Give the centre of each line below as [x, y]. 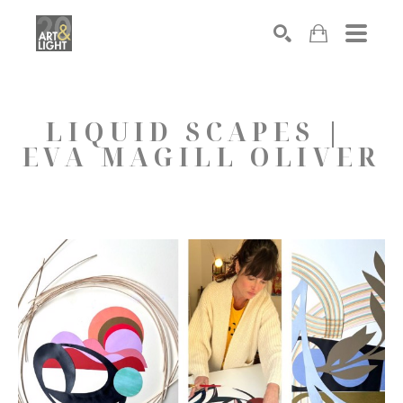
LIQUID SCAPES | [196, 131]
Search [333, 85]
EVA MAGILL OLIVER [201, 157]
